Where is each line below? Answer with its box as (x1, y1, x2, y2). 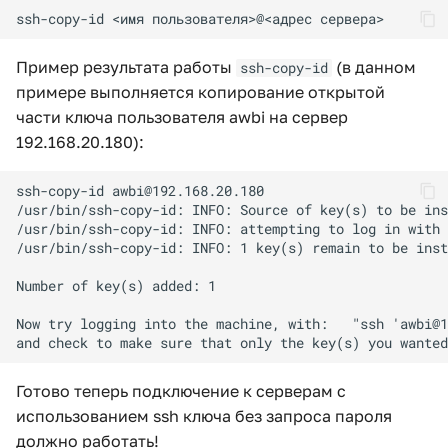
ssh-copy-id (240, 59, 328, 77)
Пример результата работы (16, 57, 236, 77)
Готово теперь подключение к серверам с (16, 381, 346, 401)
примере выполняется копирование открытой (16, 82, 385, 102)
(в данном (332, 57, 416, 77)
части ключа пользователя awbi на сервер (16, 107, 348, 127)
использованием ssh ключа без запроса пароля (16, 406, 392, 426)
